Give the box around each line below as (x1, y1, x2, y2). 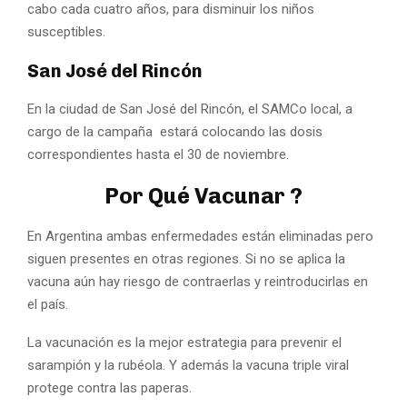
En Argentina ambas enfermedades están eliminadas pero (27, 227, 373, 244)
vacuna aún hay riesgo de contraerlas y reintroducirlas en (27, 273, 368, 290)
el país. (27, 295, 68, 313)
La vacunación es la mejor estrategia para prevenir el (27, 333, 342, 351)
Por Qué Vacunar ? (104, 182, 303, 209)
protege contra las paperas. (27, 379, 192, 396)
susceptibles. (27, 23, 105, 40)
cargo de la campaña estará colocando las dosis (27, 123, 323, 140)
